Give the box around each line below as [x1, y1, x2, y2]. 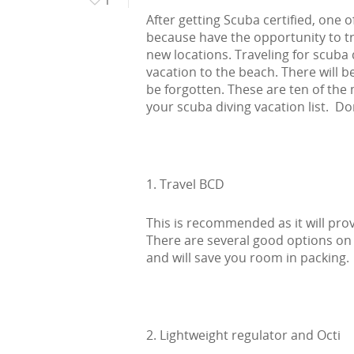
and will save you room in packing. [146, 248, 349, 266]
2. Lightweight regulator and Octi [146, 326, 341, 344]
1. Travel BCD [146, 175, 224, 193]
